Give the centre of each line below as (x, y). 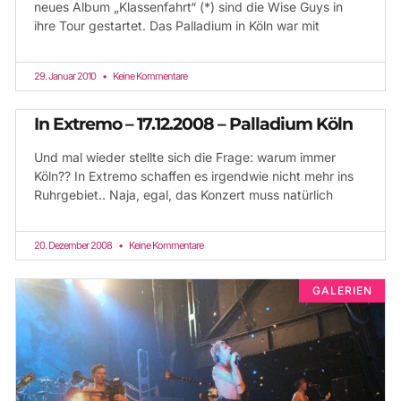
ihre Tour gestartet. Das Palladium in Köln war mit (177, 26)
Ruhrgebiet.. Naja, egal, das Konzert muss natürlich (183, 195)
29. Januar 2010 (66, 76)
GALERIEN (342, 291)
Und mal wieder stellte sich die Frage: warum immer (185, 157)
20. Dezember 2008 (74, 245)
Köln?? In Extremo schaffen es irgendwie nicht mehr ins (194, 176)
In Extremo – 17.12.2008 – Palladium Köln (193, 124)
